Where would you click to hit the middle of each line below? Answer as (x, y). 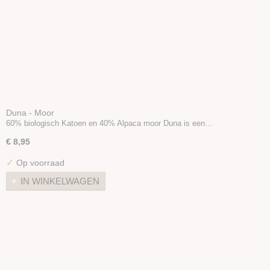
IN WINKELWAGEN (60, 181)
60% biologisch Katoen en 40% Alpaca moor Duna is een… (109, 123)
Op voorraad (39, 162)
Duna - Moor (30, 113)
